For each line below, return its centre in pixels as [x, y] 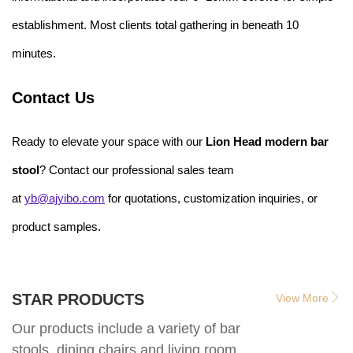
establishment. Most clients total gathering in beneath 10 [155, 24]
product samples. [56, 226]
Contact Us [53, 97]
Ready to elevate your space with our [109, 141]
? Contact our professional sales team [137, 169]
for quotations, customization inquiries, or [211, 198]
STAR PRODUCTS [78, 299]
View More [302, 297]
